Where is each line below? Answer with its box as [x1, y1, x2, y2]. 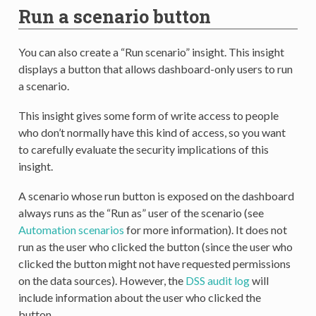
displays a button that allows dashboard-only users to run [18, 61, 293, 75]
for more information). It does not [123, 222, 287, 236]
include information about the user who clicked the [18, 290, 261, 304]
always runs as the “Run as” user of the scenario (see [18, 205, 264, 219]
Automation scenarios [18, 222, 124, 236]
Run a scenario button [18, 4, 211, 28]
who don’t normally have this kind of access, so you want [18, 125, 286, 139]
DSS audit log [185, 273, 250, 287]
